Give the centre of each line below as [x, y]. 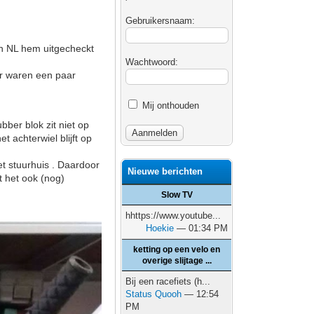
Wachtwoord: [152, 62]
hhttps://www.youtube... [173, 216]
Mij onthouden [170, 105]
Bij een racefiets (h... [168, 281]
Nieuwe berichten [165, 171]
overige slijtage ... [177, 261]
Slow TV [177, 195]
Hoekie [160, 228]
